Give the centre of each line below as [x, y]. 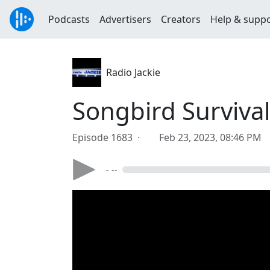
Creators [181, 19]
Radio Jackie [133, 72]
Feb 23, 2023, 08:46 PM [210, 137]
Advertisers [125, 19]
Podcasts [69, 19]
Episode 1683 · [108, 137]
